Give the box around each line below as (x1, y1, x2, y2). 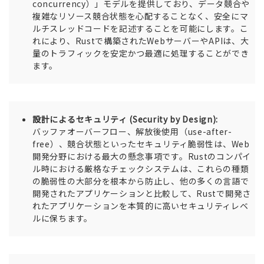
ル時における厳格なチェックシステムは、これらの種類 (32, 163, 249, 175)
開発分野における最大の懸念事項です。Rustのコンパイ (32, 150, 251, 163)
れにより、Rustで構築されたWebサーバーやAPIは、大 (32, 35, 249, 47)
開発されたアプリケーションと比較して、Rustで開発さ (32, 187, 251, 200)
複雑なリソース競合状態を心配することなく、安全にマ (32, 10, 249, 22)
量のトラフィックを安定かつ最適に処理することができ (32, 47, 249, 60)
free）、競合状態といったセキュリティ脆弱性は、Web (32, 138, 250, 150)
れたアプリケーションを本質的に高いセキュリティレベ (32, 200, 249, 212)
